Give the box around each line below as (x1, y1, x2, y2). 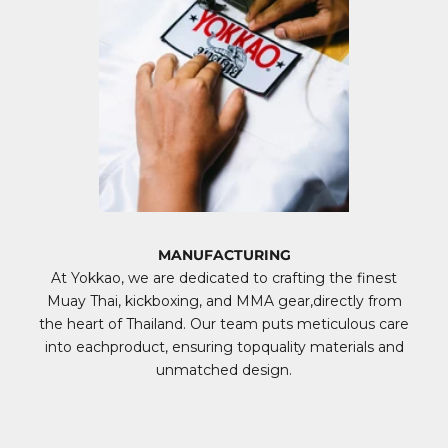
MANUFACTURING (157, 245, 291, 264)
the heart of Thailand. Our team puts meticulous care (39, 314, 409, 333)
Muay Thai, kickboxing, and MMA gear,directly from (46, 291, 402, 310)
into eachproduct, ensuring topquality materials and (44, 337, 404, 356)
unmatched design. (156, 360, 292, 379)
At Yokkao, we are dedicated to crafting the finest (51, 268, 397, 287)
